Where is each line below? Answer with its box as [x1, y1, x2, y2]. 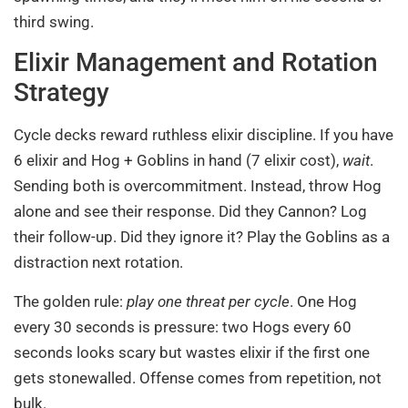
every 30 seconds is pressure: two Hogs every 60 [14, 317, 352, 336]
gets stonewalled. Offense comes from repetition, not [14, 368, 382, 387]
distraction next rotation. [14, 253, 183, 272]
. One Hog [290, 291, 357, 311]
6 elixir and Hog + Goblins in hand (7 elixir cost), [14, 151, 342, 170]
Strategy [14, 77, 109, 108]
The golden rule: [14, 291, 127, 311]
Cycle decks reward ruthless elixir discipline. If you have [14, 126, 393, 145]
